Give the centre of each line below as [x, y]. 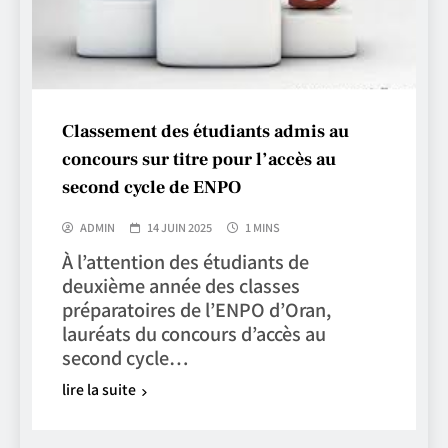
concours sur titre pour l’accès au [199, 160]
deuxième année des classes [181, 285]
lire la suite [99, 389]
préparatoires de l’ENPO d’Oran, [196, 309]
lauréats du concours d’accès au [194, 333]
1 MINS [262, 227]
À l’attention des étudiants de [185, 261]
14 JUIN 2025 [179, 227]
